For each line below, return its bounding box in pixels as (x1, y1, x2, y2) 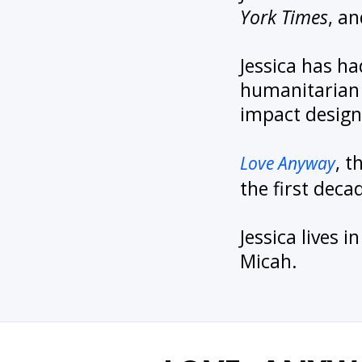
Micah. (240, 247, 297, 274)
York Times (240, 3, 328, 30)
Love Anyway (240, 151, 335, 175)
